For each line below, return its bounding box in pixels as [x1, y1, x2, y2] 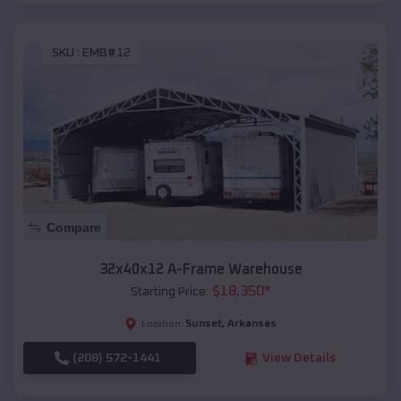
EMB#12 [82, 47, 131, 60]
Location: [141, 320, 183, 329]
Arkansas [227, 319, 277, 330]
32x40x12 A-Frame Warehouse [98, 262, 303, 277]
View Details [261, 352, 336, 365]
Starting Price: [130, 286, 209, 299]
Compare [47, 220, 101, 235]
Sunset [185, 319, 222, 330]
